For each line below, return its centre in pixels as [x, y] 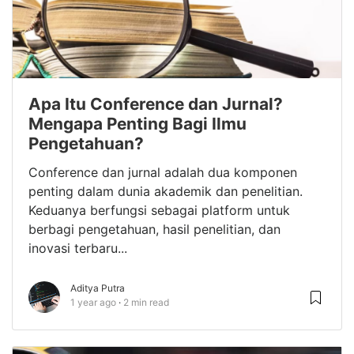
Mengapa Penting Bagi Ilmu [137, 124]
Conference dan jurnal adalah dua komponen [163, 172]
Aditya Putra [98, 288]
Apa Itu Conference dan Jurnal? [156, 104]
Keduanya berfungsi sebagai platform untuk [159, 210]
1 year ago [93, 302]
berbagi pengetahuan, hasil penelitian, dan [154, 229]
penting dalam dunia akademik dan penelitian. [166, 191]
